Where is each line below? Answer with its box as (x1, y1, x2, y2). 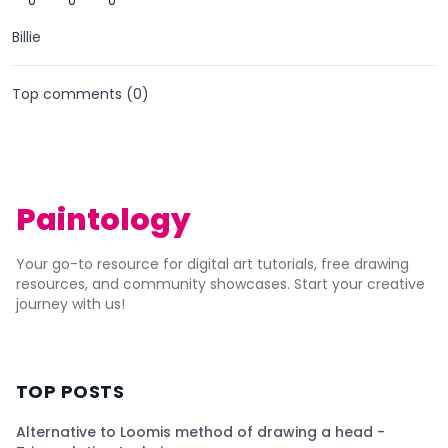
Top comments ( (12, 84, 133, 105)
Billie (12, 27, 41, 48)
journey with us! (16, 294, 125, 315)
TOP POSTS (16, 379, 125, 405)
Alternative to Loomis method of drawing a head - (16, 422, 385, 443)
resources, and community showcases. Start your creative (16, 274, 425, 295)
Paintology (16, 199, 191, 242)
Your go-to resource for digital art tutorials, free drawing (16, 254, 409, 275)
